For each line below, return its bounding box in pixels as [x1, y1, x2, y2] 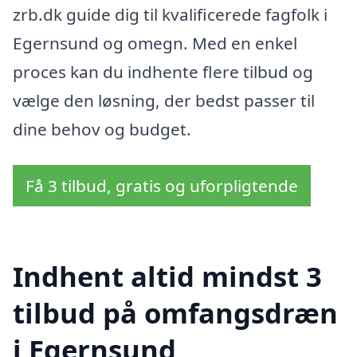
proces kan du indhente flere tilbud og [13, 60, 313, 83]
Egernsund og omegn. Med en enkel [13, 31, 297, 54]
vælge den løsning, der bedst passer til [13, 88, 315, 112]
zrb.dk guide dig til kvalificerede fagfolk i [13, 2, 328, 25]
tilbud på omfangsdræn [13, 294, 338, 332]
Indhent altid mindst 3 [13, 257, 322, 296]
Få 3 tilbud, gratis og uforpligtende [25, 175, 298, 198]
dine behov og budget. [13, 117, 191, 140]
